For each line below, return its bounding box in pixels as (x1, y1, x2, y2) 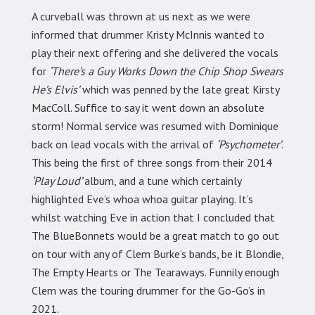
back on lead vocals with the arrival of (32, 137, 217, 152)
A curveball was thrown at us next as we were (32, 9, 250, 24)
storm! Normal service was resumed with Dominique (32, 119, 278, 134)
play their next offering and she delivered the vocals (32, 46, 278, 60)
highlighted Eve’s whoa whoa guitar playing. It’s (32, 192, 253, 207)
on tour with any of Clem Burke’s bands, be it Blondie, (32, 247, 283, 262)
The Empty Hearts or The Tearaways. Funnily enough (32, 265, 279, 280)
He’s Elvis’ (32, 82, 79, 97)
